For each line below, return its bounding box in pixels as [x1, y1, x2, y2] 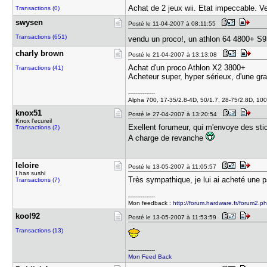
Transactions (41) [15, 64, 64, 71]
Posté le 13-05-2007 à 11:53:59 [128, 214, 221, 221]
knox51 [15, 108, 42, 117]
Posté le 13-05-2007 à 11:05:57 [128, 163, 221, 170]
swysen [15, 18, 44, 27]
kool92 [15, 212, 41, 221]
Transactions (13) [15, 227, 64, 234]
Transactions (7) [15, 176, 60, 183]
